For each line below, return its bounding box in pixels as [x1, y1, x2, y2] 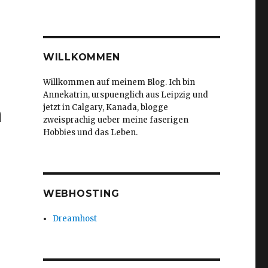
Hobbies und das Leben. [42, 127, 138, 138]
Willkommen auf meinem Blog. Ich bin [42, 77, 195, 87]
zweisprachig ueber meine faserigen [42, 115, 188, 125]
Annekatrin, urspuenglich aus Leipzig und [42, 90, 208, 100]
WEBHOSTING [42, 188, 120, 199]
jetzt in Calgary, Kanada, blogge [42, 102, 168, 112]
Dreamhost [53, 214, 98, 224]
